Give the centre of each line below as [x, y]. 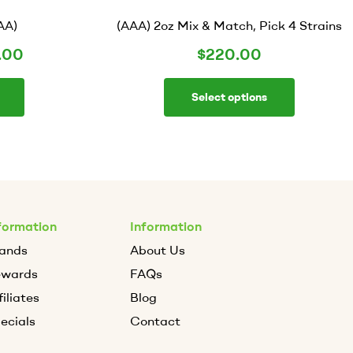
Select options [230, 97]
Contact [155, 320]
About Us [158, 249]
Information [166, 226]
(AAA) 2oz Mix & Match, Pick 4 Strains [230, 25]
